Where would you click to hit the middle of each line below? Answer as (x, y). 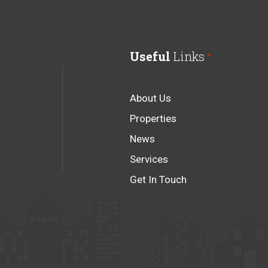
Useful (150, 56)
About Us (150, 98)
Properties (153, 118)
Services (149, 159)
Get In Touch (158, 179)
